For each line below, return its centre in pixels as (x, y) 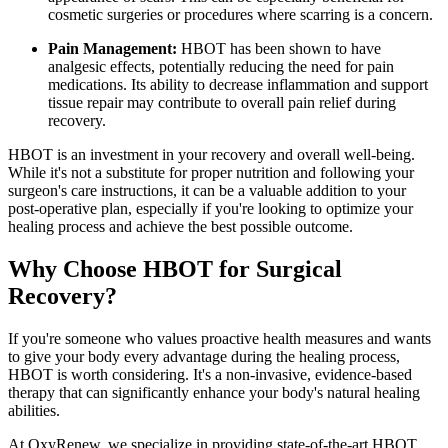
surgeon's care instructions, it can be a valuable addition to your (207, 191)
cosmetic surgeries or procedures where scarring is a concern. (240, 15)
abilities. (34, 411)
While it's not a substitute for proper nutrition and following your (211, 173)
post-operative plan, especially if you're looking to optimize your (210, 209)
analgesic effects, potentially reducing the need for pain (221, 67)
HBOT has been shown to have (279, 49)
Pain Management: (112, 49)
